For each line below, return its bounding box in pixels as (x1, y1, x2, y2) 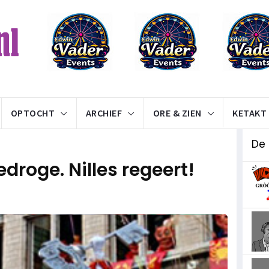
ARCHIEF (85, 107, 122, 119)
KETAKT (232, 107, 267, 119)
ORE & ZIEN (153, 107, 202, 119)
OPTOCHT (10, 107, 55, 119)
